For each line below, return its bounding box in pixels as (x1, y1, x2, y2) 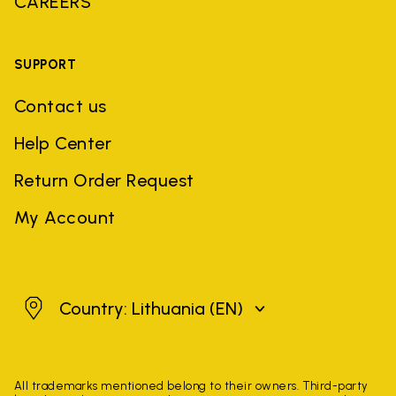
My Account (14, 207, 116, 229)
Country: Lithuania (59, 298, 209, 320)
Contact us (14, 95, 107, 118)
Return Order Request (14, 170, 194, 192)
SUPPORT (14, 57, 77, 73)
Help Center (14, 133, 112, 155)
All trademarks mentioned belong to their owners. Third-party (14, 379, 369, 393)
